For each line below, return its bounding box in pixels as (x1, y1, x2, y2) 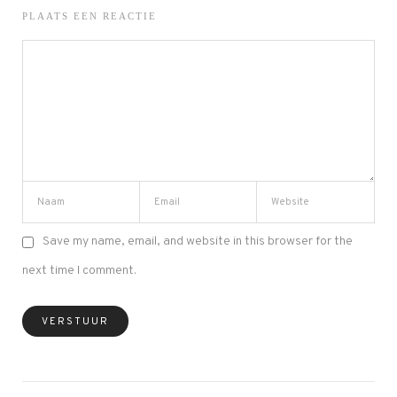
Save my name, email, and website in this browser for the (43, 233, 353, 249)
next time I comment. (22, 262, 136, 278)
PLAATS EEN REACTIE (22, 10, 157, 21)
